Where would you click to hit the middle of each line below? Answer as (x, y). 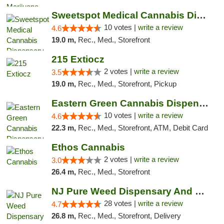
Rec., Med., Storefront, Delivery (129, 216)
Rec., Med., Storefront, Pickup (127, 84)
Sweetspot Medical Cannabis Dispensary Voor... (201, 15)
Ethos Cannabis (88, 147)
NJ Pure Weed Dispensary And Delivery (199, 191)
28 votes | (121, 203)
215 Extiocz (78, 59)
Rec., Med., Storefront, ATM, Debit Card (143, 128)
